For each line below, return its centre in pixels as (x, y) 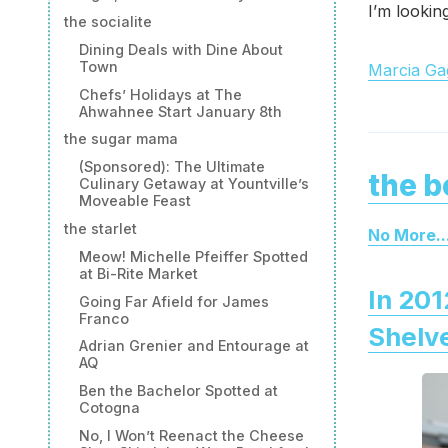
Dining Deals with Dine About (180, 49)
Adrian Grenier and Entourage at (193, 346)
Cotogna (109, 408)
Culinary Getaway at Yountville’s (193, 184)
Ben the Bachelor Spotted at (178, 391)
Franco (103, 318)
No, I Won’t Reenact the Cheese (191, 435)
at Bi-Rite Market (138, 273)
